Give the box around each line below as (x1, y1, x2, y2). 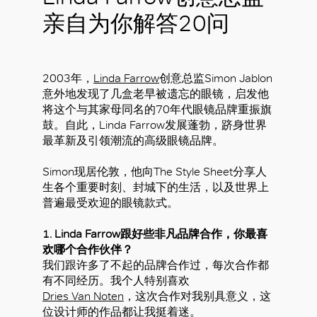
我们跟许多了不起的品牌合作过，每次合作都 (42, 258, 269, 272)
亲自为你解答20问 (42, 10, 229, 37)
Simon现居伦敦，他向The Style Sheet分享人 (42, 165, 267, 178)
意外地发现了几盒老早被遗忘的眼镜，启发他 (42, 87, 269, 100)
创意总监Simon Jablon (159, 71, 272, 85)
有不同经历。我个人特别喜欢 (42, 274, 190, 287)
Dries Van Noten (42, 289, 124, 303)
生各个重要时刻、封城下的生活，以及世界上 (42, 180, 269, 194)
